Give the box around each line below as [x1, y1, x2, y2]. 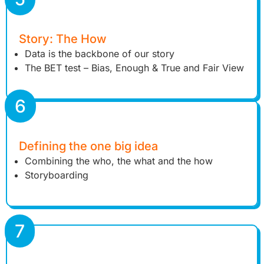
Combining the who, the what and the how [25, 155, 213, 167]
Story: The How [19, 32, 107, 47]
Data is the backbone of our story [25, 48, 174, 60]
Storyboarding [25, 169, 88, 181]
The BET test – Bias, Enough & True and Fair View [25, 62, 244, 74]
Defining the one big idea [19, 139, 158, 154]
